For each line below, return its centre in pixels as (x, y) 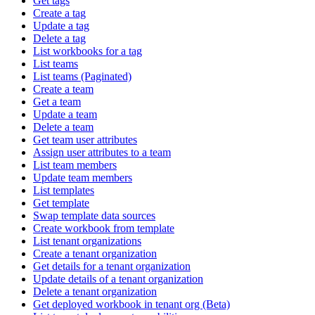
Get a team (57, 102)
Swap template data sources (94, 216)
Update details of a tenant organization (118, 279)
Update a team (65, 115)
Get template (61, 203)
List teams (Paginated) (82, 77)
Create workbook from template (104, 229)
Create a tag (59, 13)
